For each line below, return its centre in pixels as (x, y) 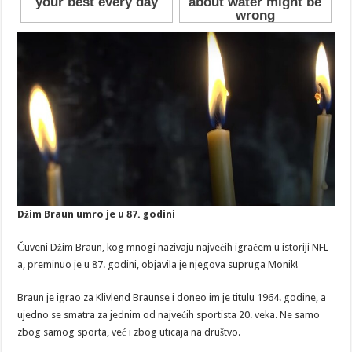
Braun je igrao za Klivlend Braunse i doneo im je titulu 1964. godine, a (172, 297)
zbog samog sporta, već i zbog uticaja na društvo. (129, 332)
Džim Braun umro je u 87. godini (97, 214)
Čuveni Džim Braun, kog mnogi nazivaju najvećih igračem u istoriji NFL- (175, 247)
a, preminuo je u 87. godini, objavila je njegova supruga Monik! (158, 264)
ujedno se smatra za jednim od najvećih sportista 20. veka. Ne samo (169, 314)
